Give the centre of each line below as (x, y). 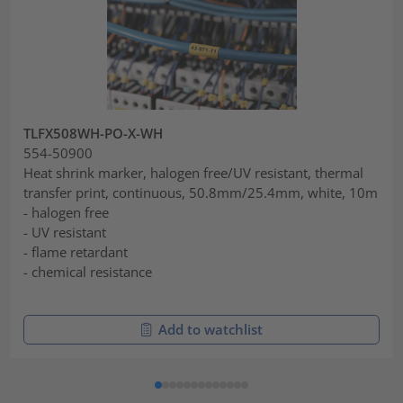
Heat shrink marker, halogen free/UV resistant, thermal (194, 173)
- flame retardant (76, 252)
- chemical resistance (88, 272)
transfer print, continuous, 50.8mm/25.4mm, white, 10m (201, 193)
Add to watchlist (210, 329)
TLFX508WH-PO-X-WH (94, 134)
